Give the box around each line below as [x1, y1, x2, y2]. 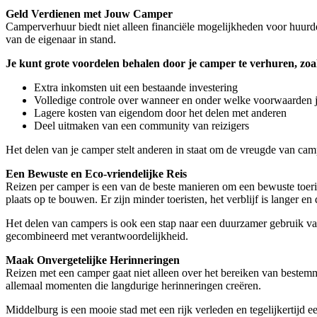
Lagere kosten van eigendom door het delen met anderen [34, 106, 287, 119]
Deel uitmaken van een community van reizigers [34, 119, 249, 132]
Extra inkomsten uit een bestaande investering [34, 81, 238, 93]
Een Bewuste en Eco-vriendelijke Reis [6, 167, 187, 180]
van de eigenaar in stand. [6, 33, 116, 45]
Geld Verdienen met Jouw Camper [6, 7, 173, 20]
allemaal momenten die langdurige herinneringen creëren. [6, 279, 261, 292]
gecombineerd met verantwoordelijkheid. [6, 229, 188, 242]
